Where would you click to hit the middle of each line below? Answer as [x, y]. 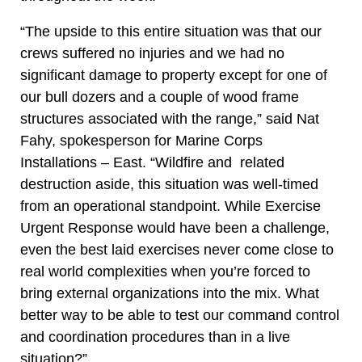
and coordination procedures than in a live [155, 337]
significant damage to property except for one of [174, 75]
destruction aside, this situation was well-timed [169, 184]
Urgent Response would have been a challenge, [175, 228]
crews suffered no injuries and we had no [152, 53]
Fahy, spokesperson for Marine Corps [141, 141]
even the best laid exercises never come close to [177, 250]
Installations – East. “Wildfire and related [152, 162]
